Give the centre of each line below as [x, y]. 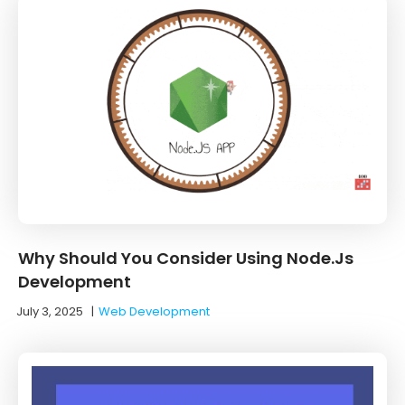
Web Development [154, 311]
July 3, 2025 [50, 311]
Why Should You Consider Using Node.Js [186, 258]
